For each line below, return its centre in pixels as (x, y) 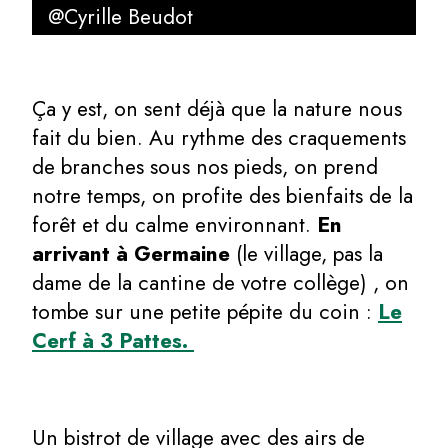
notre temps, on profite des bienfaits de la (222, 195)
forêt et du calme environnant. (171, 224)
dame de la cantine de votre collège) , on (220, 282)
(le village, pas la (306, 253)
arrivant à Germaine (131, 253)
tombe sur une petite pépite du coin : (205, 311)
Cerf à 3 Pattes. (113, 340)
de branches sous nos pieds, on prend (205, 166)
